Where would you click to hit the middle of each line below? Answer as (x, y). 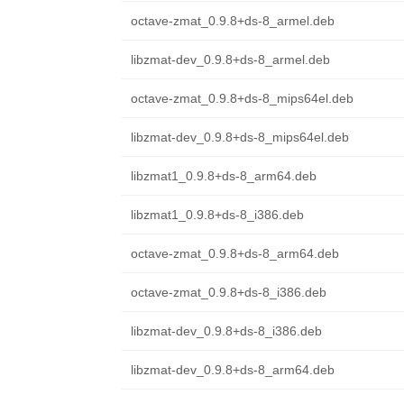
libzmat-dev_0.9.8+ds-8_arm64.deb (232, 370)
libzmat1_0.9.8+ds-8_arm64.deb (223, 176)
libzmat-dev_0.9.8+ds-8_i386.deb (226, 331)
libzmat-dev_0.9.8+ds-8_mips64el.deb (239, 137)
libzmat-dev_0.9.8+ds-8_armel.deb (230, 60)
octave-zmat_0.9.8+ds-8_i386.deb (228, 292)
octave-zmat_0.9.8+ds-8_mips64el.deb (242, 98)
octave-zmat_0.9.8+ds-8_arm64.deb (234, 253)
